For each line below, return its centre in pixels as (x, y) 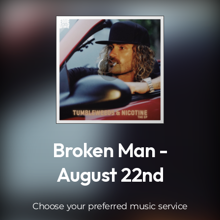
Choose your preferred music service (110, 206)
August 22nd (110, 174)
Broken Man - (110, 150)
